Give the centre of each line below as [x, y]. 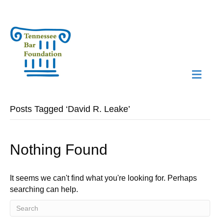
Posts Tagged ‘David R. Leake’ [70, 109]
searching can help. [44, 189]
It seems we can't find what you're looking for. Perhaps [103, 178]
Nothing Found [59, 150]
